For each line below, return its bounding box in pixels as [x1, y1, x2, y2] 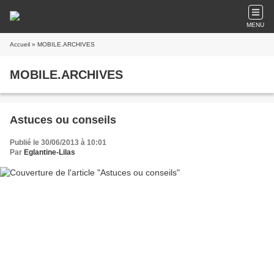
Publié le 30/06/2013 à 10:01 [10, 138, 106, 147]
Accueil [10, 41, 30, 48]
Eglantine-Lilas [24, 148, 75, 157]
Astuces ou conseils [10, 114, 116, 126]
